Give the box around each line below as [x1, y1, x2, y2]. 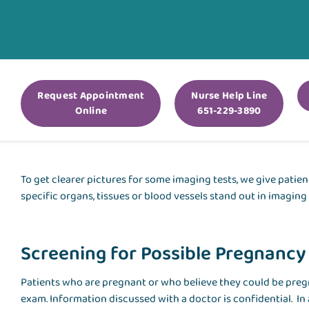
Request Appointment [37, 88, 145, 105]
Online [74, 103, 108, 120]
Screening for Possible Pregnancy [21, 239, 307, 270]
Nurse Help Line [191, 88, 268, 105]
